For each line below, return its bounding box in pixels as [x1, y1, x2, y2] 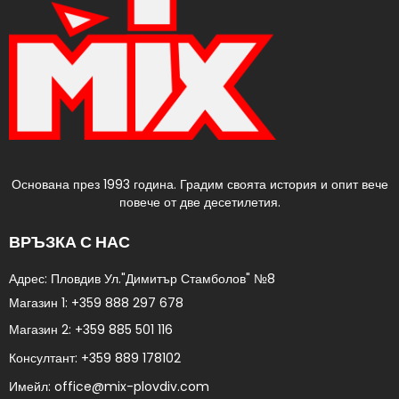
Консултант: [9, 348, 81, 367]
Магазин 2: [9, 320, 75, 338]
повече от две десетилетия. [118, 192, 281, 211]
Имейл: [9, 377, 54, 395]
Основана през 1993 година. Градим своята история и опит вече [11, 175, 388, 193]
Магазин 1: [9, 293, 71, 312]
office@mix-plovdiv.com [54, 377, 209, 395]
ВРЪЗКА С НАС [9, 230, 130, 253]
